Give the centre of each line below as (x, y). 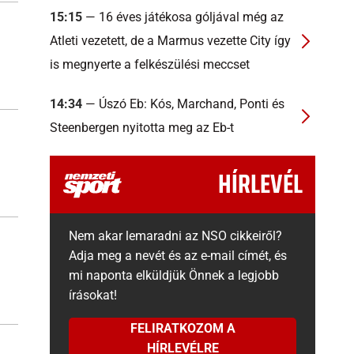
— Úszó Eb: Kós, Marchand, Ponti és (183, 104)
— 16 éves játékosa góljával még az (183, 17)
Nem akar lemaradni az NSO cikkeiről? (175, 236)
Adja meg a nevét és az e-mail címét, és (178, 256)
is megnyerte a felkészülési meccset (150, 64)
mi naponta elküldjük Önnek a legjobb (174, 275)
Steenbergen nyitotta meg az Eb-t (142, 128)
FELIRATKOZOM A (183, 328)
